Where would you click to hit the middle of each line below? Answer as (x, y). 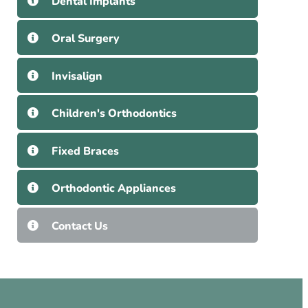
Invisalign (77, 76)
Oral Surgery (86, 39)
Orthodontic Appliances (114, 189)
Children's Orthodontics (114, 114)
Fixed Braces (86, 151)
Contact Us (80, 226)
